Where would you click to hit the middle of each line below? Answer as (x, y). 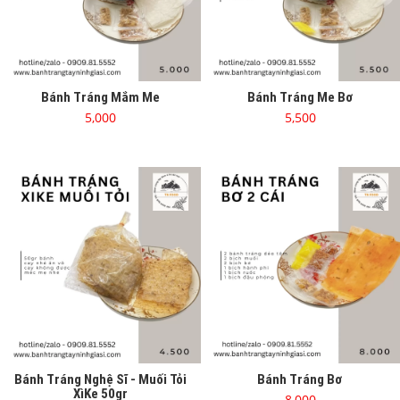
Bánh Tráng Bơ (300, 379)
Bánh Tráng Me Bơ (300, 97)
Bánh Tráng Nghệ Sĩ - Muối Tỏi (100, 379)
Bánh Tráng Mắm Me (100, 97)
